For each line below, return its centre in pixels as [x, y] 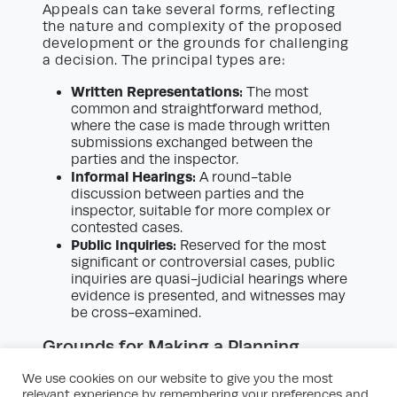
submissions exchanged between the [192, 143]
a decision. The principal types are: [164, 61]
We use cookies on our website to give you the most [178, 378]
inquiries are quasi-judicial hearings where [209, 280]
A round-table [244, 178]
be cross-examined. [136, 313]
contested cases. [127, 228]
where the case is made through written [200, 126]
